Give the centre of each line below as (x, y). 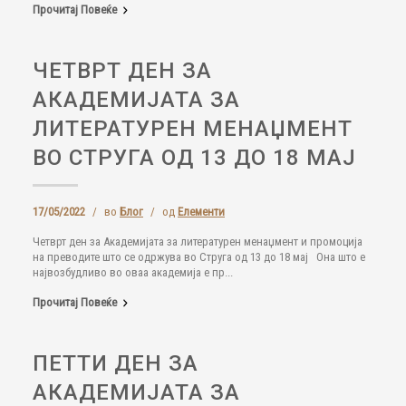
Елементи (201, 212)
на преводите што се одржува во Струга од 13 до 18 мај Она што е (199, 257)
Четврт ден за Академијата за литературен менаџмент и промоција (198, 242)
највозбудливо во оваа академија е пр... (133, 272)
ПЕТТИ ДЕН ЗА (116, 363)
